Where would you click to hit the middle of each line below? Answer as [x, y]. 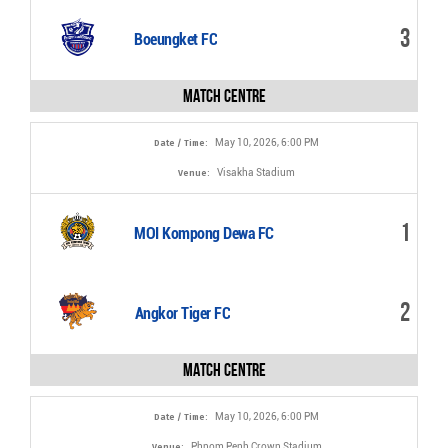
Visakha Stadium [256, 172]
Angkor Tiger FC [182, 313]
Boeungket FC [176, 39]
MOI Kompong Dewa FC [204, 233]
